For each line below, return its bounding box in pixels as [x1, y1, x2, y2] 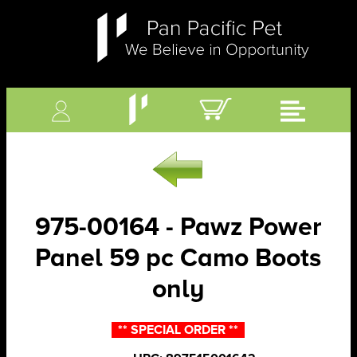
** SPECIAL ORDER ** [112, 322, 245, 339]
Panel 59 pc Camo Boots [35, 242, 322, 274]
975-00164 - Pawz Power [34, 211, 322, 243]
